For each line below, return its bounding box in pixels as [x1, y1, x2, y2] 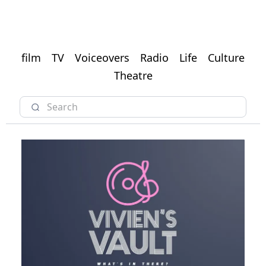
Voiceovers [75, 50, 129, 65]
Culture [208, 50, 245, 65]
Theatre [113, 68, 153, 83]
